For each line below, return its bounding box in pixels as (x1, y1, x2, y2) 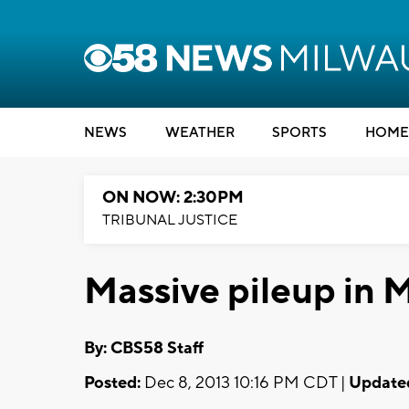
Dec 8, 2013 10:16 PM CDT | (141, 372, 349, 393)
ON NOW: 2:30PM (102, 187, 244, 208)
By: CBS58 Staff (84, 337, 204, 359)
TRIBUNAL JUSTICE (102, 211, 237, 229)
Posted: (84, 372, 141, 393)
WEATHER (164, 124, 235, 142)
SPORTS (272, 124, 327, 142)
